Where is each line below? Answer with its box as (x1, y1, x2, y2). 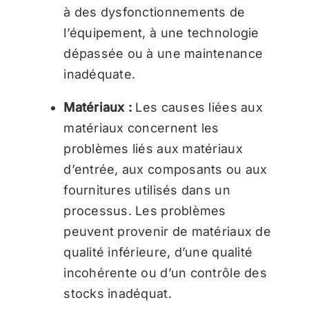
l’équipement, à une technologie (63, 25, 259, 40)
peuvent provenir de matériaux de (63, 223, 271, 239)
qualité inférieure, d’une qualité (63, 244, 253, 259)
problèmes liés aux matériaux (63, 141, 243, 156)
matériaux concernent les (63, 120, 219, 135)
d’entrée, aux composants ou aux (63, 161, 268, 177)
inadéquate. (63, 66, 136, 81)
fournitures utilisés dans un (63, 182, 230, 197)
